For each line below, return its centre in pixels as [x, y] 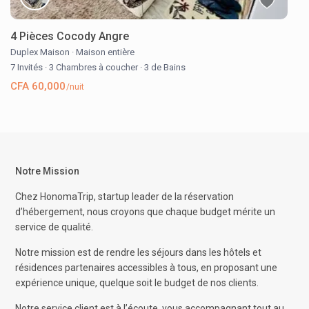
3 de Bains [164, 68]
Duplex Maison [40, 52]
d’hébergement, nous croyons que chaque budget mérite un [146, 212]
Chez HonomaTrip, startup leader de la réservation [125, 197]
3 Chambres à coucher [94, 68]
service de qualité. [54, 227]
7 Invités [28, 68]
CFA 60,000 [38, 87]
